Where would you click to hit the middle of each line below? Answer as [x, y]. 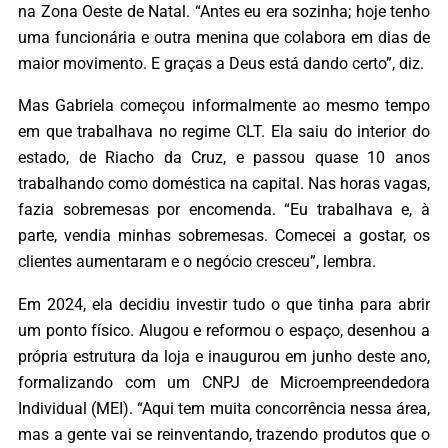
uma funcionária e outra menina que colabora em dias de [224, 38]
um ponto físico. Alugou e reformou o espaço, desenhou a [224, 330]
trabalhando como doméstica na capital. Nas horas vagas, [224, 184]
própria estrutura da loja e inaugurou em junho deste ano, [224, 356]
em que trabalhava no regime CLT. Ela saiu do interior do [224, 132]
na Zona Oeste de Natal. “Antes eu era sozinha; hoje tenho [224, 12]
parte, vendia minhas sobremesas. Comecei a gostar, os [224, 236]
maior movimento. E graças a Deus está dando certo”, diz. [221, 64]
